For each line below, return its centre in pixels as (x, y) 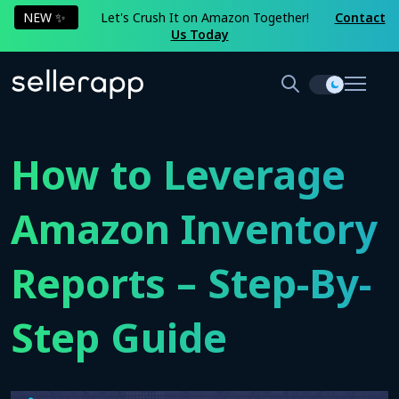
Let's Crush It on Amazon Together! (206, 17)
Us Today (199, 34)
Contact (360, 17)
